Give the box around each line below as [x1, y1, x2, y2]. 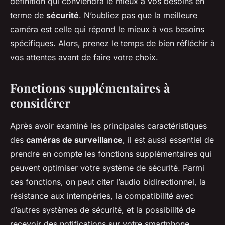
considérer [10, 95, 70, 111]
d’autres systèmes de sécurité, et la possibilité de [10, 205, 195, 215]
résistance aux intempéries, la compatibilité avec [10, 191, 194, 201]
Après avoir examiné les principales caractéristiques [10, 121, 207, 131]
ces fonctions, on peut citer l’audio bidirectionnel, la [10, 177, 206, 187]
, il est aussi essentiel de [123, 135, 214, 145]
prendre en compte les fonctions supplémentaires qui [10, 149, 211, 159]
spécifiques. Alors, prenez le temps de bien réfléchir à [10, 38, 215, 49]
